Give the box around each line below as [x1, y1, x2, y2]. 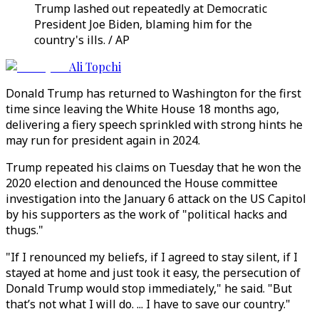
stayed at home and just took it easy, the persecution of [6, 265, 300, 281]
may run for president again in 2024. [6, 132, 200, 148]
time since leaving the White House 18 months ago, [6, 101, 279, 117]
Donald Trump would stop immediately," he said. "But [6, 281, 292, 296]
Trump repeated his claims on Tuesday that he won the [6, 159, 301, 175]
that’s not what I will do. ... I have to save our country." [6, 296, 291, 312]
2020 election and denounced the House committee [6, 175, 278, 191]
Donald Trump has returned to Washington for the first [6, 85, 301, 101]
